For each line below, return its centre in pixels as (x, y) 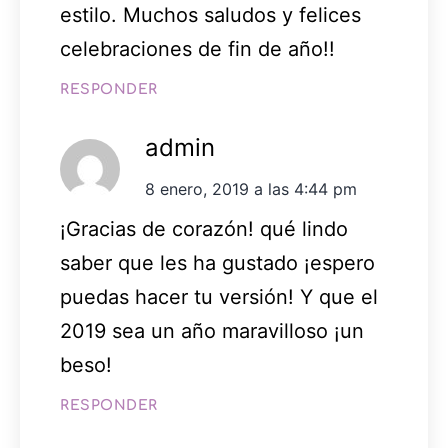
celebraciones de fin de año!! (197, 49)
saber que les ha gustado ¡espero (217, 263)
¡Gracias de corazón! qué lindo (204, 229)
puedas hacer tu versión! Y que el (219, 297)
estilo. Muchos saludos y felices (210, 15)
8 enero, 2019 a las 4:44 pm (251, 189)
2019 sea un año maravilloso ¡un (212, 331)
